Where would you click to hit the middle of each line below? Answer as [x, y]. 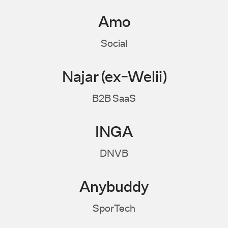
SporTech [114, 209]
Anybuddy [114, 188]
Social [114, 44]
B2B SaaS [114, 99]
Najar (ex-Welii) [114, 78]
